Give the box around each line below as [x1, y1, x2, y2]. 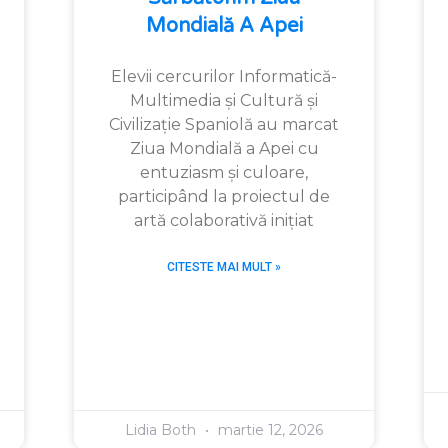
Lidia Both [125, 420, 200, 439]
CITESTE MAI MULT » [167, 259, 281, 274]
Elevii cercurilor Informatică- [111, 66, 337, 86]
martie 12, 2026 [214, 420, 323, 439]
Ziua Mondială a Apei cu [129, 138, 319, 158]
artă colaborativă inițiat [134, 210, 314, 230]
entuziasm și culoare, [140, 162, 308, 182]
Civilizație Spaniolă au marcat [109, 114, 339, 134]
